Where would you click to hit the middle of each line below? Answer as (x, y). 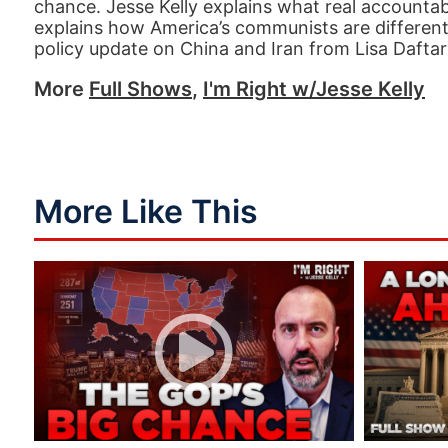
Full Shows (140, 88)
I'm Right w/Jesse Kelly (314, 88)
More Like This (146, 211)
